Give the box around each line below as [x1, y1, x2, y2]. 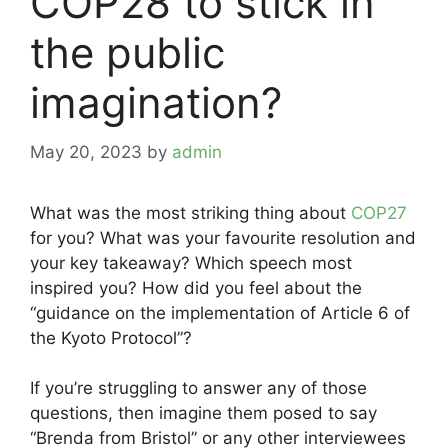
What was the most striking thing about [30, 202, 351, 223]
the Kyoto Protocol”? [30, 327, 192, 348]
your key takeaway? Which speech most [30, 252, 352, 273]
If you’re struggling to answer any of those [30, 378, 367, 398]
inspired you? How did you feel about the [30, 277, 362, 298]
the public [30, 27, 225, 78]
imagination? [30, 77, 282, 128]
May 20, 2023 [30, 141, 142, 162]
